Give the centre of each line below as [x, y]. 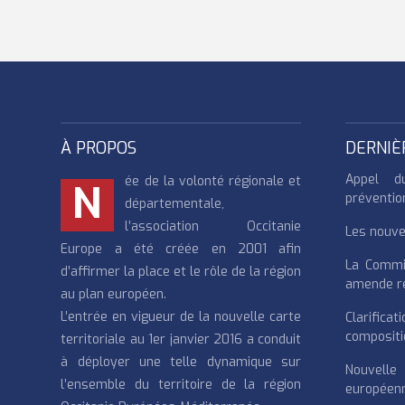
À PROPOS [99, 148]
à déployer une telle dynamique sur [181, 362]
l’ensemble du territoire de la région [181, 384]
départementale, [175, 203]
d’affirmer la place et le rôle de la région [181, 271]
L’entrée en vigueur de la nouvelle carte [181, 316]
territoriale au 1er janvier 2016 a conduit [181, 339]
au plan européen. [114, 294]
